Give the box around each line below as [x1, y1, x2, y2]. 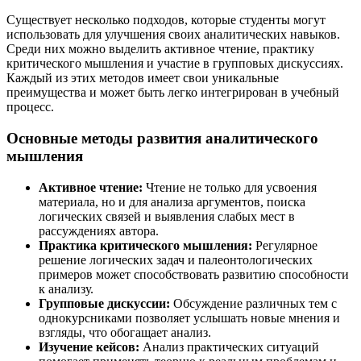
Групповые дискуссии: [39, 296, 170, 310]
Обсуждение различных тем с [170, 296, 337, 310]
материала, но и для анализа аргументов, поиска [39, 194, 305, 209]
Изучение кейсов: [39, 339, 139, 354]
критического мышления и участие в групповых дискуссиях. [6, 56, 343, 71]
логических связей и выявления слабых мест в [39, 209, 295, 223]
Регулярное [252, 238, 317, 252]
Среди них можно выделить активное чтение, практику [6, 42, 314, 56]
